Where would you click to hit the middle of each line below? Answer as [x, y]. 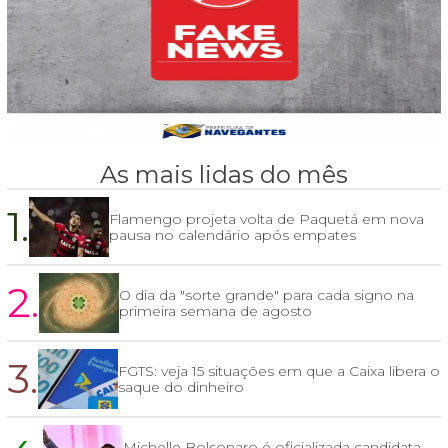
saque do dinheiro [181, 387]
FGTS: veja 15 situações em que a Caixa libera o [279, 371]
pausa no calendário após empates [232, 235]
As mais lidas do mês [224, 175]
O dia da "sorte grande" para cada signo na [266, 295]
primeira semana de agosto [215, 311]
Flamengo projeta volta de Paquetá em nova [266, 219]
